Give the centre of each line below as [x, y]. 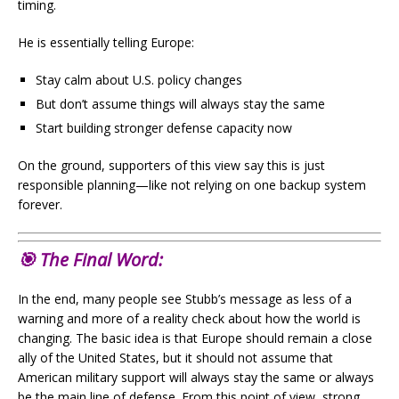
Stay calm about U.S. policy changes [139, 80]
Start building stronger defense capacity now [164, 128]
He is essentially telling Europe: [106, 42]
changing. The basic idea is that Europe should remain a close [195, 338]
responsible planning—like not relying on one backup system [192, 185]
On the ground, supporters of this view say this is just [171, 165]
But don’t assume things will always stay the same [180, 104]
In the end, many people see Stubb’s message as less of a [185, 299]
